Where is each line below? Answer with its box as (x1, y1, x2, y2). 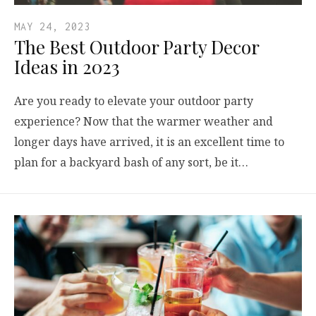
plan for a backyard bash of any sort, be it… (14, 154, 248, 170)
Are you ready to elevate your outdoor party (14, 92, 253, 109)
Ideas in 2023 (14, 54, 120, 79)
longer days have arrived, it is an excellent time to (14, 133, 284, 150)
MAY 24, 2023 (14, 20, 90, 32)
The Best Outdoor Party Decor (14, 34, 259, 59)
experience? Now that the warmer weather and (14, 113, 273, 129)
